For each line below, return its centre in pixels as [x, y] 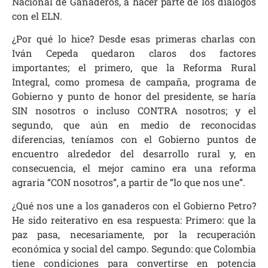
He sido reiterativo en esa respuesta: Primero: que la [134, 220]
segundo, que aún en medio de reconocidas [134, 125]
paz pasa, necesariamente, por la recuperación [134, 234]
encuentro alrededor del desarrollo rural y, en [134, 154]
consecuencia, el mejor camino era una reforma [134, 168]
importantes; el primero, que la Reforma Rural [134, 68]
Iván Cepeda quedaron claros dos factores [134, 53]
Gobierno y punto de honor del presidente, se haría [134, 96]
